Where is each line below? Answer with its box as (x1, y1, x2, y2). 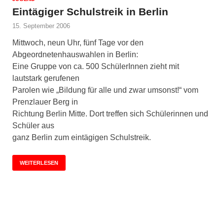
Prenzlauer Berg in (12, 97, 78, 106)
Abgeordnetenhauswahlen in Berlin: (12, 50, 138, 59)
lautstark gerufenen (12, 74, 79, 82)
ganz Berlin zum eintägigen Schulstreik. (12, 133, 151, 142)
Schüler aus (12, 121, 54, 130)
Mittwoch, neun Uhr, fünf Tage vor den (12, 38, 144, 47)
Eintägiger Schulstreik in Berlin (12, 5, 168, 17)
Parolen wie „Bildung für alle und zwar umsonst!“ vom (12, 85, 198, 94)
